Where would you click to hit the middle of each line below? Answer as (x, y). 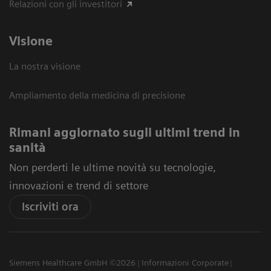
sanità (28, 148)
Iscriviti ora (50, 207)
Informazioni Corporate (185, 263)
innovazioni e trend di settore (79, 186)
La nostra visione (45, 67)
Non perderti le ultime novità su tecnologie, (113, 168)
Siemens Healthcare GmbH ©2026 (72, 263)
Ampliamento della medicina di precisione (97, 96)
